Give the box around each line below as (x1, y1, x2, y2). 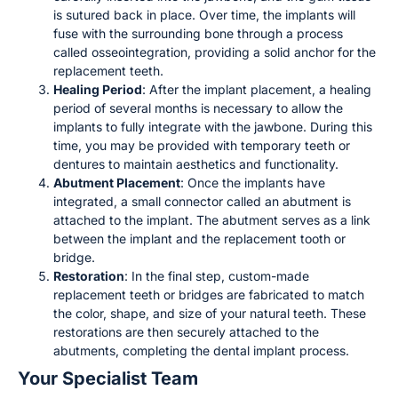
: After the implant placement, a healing (142, 82, 371, 98)
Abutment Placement (53, 175, 180, 191)
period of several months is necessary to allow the (53, 100, 343, 116)
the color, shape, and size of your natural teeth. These (53, 306, 366, 322)
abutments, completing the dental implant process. (53, 343, 349, 359)
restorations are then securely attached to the (53, 324, 319, 340)
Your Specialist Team (18, 368, 198, 390)
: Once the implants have (180, 175, 325, 191)
